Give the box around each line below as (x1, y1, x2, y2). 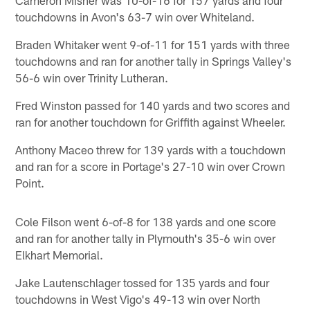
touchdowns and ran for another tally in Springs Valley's (15, 53, 292, 68)
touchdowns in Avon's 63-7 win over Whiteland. (15, 9, 255, 24)
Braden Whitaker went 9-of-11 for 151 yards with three (15, 37, 291, 51)
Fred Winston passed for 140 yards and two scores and (15, 98, 291, 112)
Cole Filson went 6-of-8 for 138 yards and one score (15, 214, 277, 228)
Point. (15, 175, 45, 190)
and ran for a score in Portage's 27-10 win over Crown (15, 158, 286, 173)
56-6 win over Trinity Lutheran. (15, 70, 169, 84)
